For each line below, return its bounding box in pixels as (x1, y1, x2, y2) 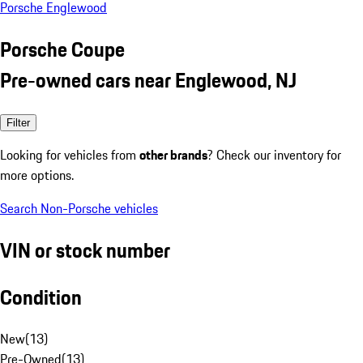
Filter (6, 116, 30, 129)
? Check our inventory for (207, 144, 341, 164)
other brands (139, 144, 207, 164)
